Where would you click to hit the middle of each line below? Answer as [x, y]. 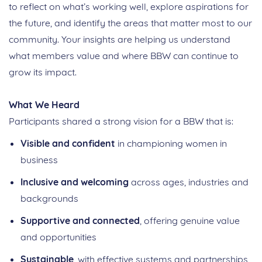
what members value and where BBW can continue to [124, 56]
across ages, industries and [189, 182]
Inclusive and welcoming [75, 182]
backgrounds [49, 199]
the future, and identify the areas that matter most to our [130, 23]
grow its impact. [43, 72]
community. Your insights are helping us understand [120, 39]
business [39, 160]
